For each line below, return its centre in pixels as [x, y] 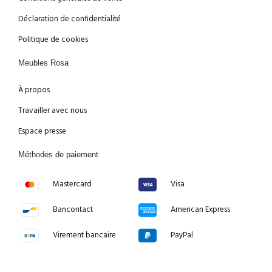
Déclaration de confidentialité [70, 19]
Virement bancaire [84, 236]
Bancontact [73, 210]
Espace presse [42, 132]
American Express [200, 210]
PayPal [182, 236]
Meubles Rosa [43, 63]
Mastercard [72, 185]
